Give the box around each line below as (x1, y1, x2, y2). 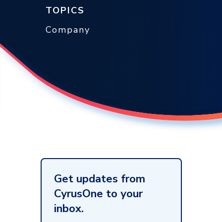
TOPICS (46, 4, 85, 16)
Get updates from (54, 171, 145, 186)
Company (46, 24, 90, 36)
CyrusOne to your (54, 186, 143, 201)
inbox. (54, 201, 84, 216)
